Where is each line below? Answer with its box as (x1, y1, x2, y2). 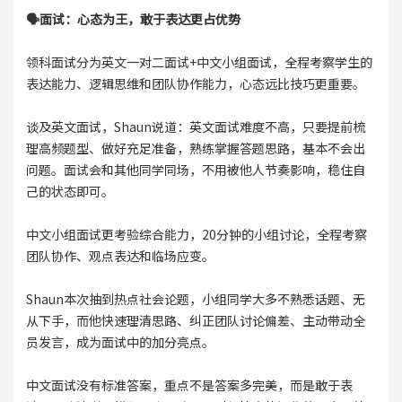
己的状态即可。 (25, 182, 114, 201)
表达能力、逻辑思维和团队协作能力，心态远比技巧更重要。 (25, 74, 365, 93)
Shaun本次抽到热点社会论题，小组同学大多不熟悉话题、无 (25, 290, 365, 309)
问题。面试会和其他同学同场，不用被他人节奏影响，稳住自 (25, 161, 365, 179)
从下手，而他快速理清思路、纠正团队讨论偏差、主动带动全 (25, 311, 365, 330)
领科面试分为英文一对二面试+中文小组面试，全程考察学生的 (25, 53, 372, 72)
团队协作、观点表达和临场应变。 (25, 247, 214, 266)
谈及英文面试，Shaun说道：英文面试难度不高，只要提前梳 (25, 118, 365, 136)
